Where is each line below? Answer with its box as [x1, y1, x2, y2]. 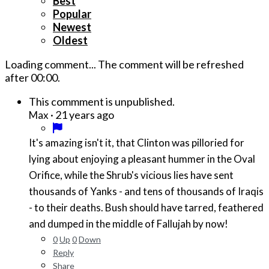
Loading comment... [5, 58, 98, 71]
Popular [53, 7, 91, 21]
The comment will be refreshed [98, 58, 244, 71]
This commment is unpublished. [29, 95, 175, 109]
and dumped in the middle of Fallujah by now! [29, 217, 228, 231]
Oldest [53, 34, 88, 47]
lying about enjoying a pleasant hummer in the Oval [29, 153, 128, 166]
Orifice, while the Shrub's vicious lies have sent [29, 169, 234, 182]
